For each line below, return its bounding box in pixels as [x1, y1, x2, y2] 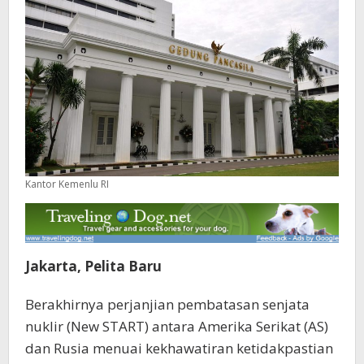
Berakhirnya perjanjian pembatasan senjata [25, 295, 310, 314]
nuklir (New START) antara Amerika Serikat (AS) [25, 317, 328, 336]
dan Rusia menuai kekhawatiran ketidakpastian [25, 339, 333, 358]
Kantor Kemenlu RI [25, 176, 109, 191]
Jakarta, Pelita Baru [25, 257, 162, 276]
